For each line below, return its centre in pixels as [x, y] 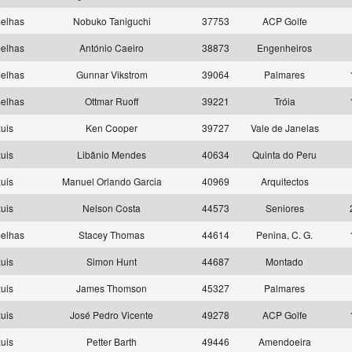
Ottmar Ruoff [112, 101]
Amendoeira [284, 341]
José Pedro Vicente [112, 315]
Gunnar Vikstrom [112, 74]
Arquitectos [284, 181]
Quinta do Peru [284, 154]
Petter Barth [112, 341]
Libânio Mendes [112, 154]
